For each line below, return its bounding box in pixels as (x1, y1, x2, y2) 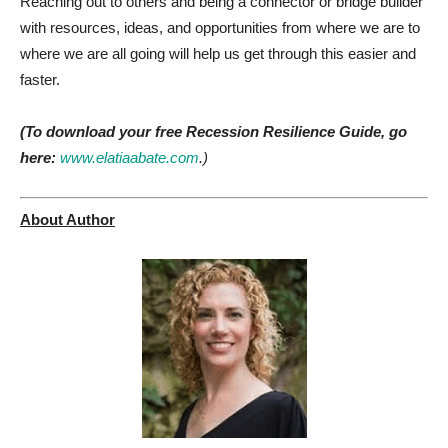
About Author (20, 210, 115, 228)
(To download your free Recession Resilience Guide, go (20, 123, 407, 140)
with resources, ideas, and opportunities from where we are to (20, 19, 420, 36)
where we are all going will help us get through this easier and (20, 45, 416, 62)
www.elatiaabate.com (60, 149, 199, 166)
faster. (20, 71, 60, 88)
